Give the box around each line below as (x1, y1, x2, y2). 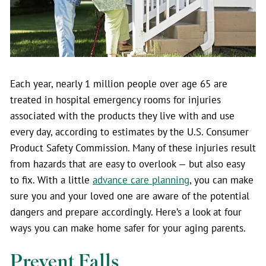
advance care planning (93, 173, 189, 186)
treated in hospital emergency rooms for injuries (10, 93, 221, 106)
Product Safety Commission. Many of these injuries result (10, 141, 256, 154)
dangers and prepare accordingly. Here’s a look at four (10, 205, 242, 218)
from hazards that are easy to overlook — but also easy (10, 157, 245, 170)
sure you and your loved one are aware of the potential (10, 189, 249, 202)
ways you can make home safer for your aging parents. (10, 221, 246, 235)
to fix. (10, 173, 34, 186)
